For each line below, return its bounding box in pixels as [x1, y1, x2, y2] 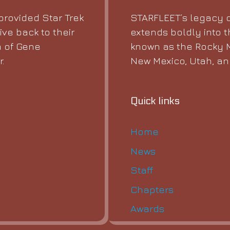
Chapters [130, 183, 174, 195]
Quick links [130, 95, 180, 108]
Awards [130, 202, 164, 215]
